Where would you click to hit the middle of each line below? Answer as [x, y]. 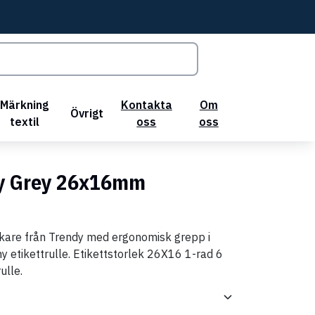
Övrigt [87, 113]
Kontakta [146, 104]
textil [24, 121]
